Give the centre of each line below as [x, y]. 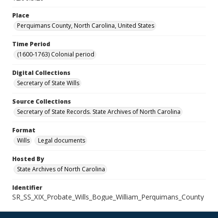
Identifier [27, 188]
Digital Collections [41, 73]
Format [24, 130]
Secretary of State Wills [48, 83]
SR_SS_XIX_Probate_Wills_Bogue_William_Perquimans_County [108, 197]
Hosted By [28, 159]
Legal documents [62, 140]
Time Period [31, 44]
